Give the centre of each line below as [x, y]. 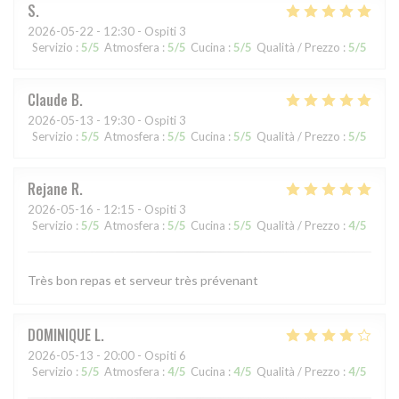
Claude [48, 100]
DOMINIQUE [59, 335]
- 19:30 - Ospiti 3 [140, 121]
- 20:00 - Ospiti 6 [140, 356]
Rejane [48, 189]
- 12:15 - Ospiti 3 [140, 210]
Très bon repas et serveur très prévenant [143, 281]
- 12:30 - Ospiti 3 [140, 32]
